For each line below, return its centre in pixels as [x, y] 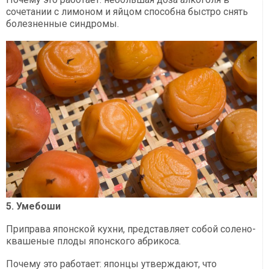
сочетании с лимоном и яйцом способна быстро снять [127, 12]
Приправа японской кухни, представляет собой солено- [131, 229]
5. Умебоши [33, 206]
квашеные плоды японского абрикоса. [93, 241]
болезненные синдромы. [62, 24]
